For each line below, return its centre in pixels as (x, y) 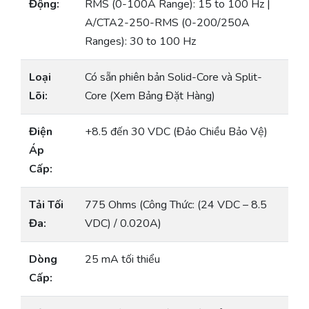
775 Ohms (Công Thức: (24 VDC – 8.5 (176, 205)
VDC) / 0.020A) (123, 224)
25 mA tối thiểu (122, 260)
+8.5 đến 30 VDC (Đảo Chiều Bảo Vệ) (176, 132)
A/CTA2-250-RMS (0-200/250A (167, 23)
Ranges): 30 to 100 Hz (140, 42)
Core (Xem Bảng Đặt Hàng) (150, 96)
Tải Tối (46, 205)
